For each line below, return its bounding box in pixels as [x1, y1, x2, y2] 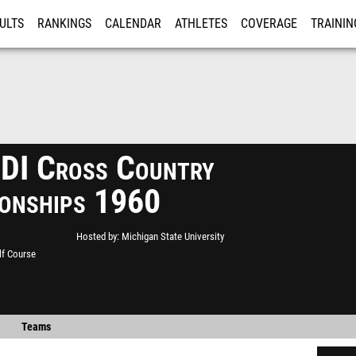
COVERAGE [241, 17, 297, 31]
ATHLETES [175, 17, 227, 31]
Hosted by [76, 230, 117, 242]
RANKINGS [37, 17, 91, 31]
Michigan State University [122, 230, 224, 242]
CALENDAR [105, 17, 161, 31]
